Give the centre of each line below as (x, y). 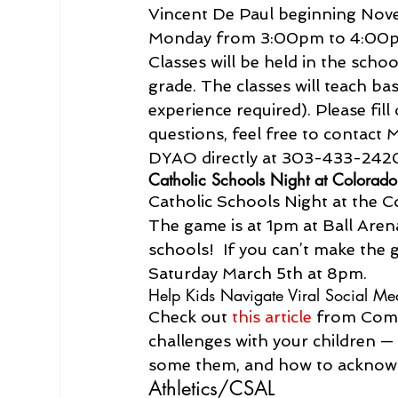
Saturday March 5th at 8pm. (258, 273)
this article (272, 316)
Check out (191, 316)
